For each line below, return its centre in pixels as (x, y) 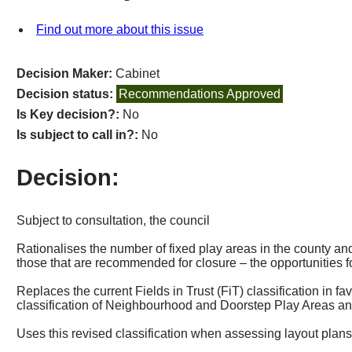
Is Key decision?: (70, 115)
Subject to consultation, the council (114, 221)
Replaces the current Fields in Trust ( (119, 291)
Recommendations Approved (200, 94)
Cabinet (138, 74)
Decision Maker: (66, 74)
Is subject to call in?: (79, 135)
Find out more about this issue (120, 30)
